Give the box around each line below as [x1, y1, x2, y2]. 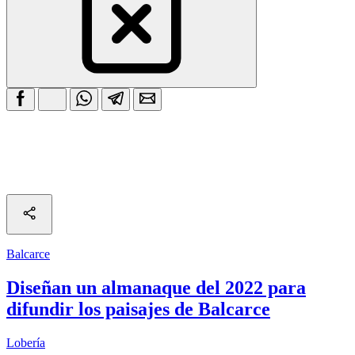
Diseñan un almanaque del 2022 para [6, 277, 306, 298]
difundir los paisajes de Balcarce [6, 298, 270, 319]
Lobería [6, 335, 45, 349]
